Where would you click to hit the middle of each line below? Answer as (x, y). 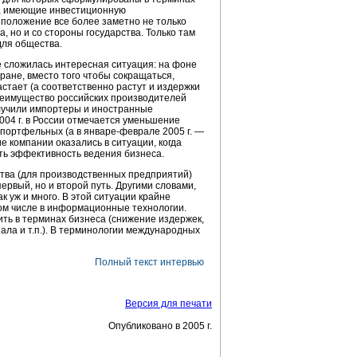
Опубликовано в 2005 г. (160, 326)
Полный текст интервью (149, 262)
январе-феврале (122, 131)
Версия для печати (169, 304)
